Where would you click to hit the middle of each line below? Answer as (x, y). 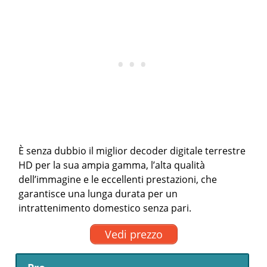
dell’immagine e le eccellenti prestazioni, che (118, 179)
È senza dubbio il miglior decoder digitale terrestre (132, 151)
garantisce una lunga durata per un (98, 194)
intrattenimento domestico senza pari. (105, 208)
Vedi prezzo (133, 234)
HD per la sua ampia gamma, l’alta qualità (112, 165)
